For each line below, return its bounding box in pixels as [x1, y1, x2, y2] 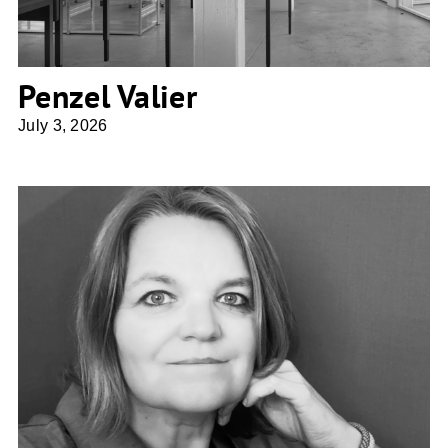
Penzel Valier [18, 75, 197, 118]
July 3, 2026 [18, 117, 108, 135]
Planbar [190, 317, 257, 338]
